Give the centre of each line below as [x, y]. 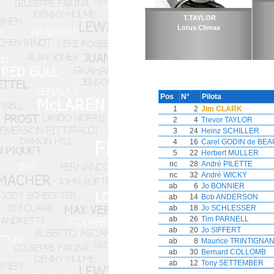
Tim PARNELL [225, 219]
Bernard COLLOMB [234, 252]
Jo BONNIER [223, 186]
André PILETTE [227, 164]
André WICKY [224, 175]
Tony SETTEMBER [232, 263]
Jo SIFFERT [221, 230]
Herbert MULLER [230, 153]
